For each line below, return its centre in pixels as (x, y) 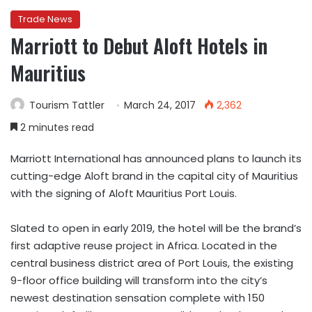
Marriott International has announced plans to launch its (156, 158)
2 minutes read (56, 127)
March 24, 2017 (160, 105)
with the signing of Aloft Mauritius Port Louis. (124, 193)
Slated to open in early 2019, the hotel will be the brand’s (156, 228)
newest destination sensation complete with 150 (138, 298)
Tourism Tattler (67, 105)
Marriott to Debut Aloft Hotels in (139, 46)
